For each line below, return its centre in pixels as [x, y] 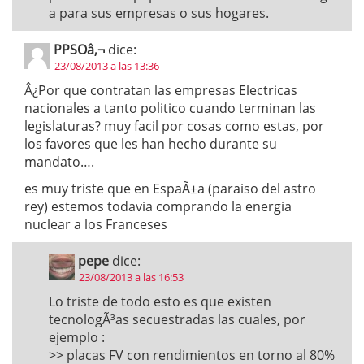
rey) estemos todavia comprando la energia [158, 206]
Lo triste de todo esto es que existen [160, 301]
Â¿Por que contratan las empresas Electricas [161, 90]
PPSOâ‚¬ [79, 50]
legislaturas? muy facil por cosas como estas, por [174, 126]
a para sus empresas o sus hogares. [159, 13]
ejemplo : [77, 337]
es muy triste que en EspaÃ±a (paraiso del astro [170, 188]
